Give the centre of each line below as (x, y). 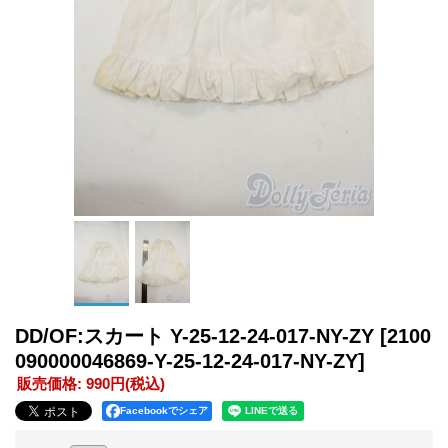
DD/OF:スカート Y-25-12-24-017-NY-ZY (197, 336)
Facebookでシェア (164, 410)
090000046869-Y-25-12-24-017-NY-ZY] (190, 361)
